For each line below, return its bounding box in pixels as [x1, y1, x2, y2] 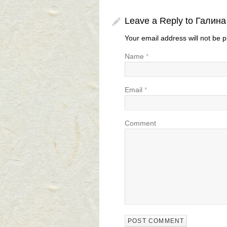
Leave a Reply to [125, 16, 196, 26]
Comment [125, 119, 156, 128]
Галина [196, 16, 226, 26]
